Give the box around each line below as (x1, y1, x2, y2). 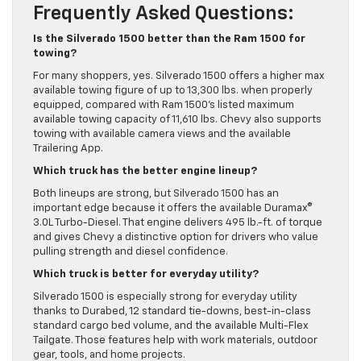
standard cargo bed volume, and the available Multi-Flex (33, 320, 309, 331)
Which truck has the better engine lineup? (33, 165, 257, 176)
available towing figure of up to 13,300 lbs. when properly (33, 85, 313, 96)
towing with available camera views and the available (33, 128, 291, 139)
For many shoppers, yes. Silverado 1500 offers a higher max (33, 70, 325, 81)
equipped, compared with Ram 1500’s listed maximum (33, 99, 294, 110)
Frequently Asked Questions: (33, 3, 294, 23)
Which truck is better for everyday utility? (33, 268, 259, 280)
